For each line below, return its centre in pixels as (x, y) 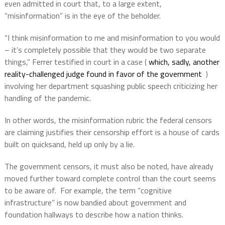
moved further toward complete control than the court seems (110, 179)
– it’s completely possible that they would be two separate (105, 50)
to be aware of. (30, 191)
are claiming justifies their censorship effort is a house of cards (112, 132)
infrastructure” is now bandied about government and (95, 203)
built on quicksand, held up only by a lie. (69, 144)
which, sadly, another (184, 62)
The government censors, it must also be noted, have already (109, 166)
